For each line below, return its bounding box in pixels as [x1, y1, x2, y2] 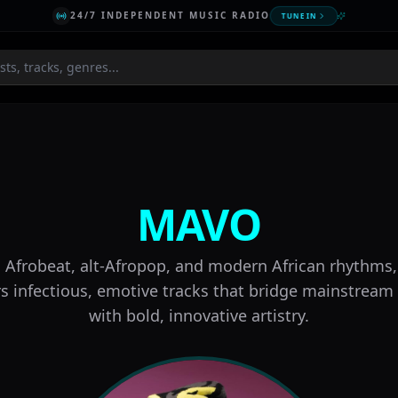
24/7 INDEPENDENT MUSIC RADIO [69, 9, 270, 21]
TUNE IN [280, 10, 317, 20]
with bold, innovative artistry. [89, 305, 309, 326]
